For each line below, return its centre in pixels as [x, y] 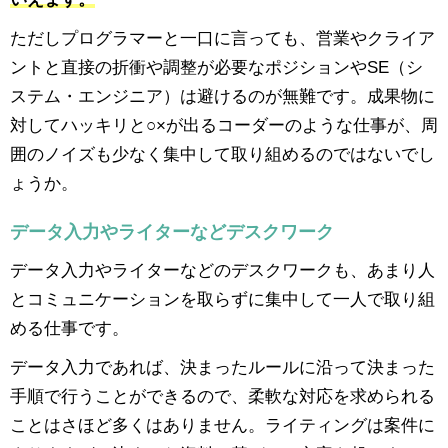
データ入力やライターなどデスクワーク [172, 231]
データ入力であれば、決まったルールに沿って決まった [222, 366]
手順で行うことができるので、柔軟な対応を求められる [222, 395]
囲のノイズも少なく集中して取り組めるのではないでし [222, 153]
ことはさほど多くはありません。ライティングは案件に [222, 424]
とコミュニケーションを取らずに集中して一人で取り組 [222, 298]
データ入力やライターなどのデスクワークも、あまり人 [222, 269]
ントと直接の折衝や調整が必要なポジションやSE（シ [216, 66]
